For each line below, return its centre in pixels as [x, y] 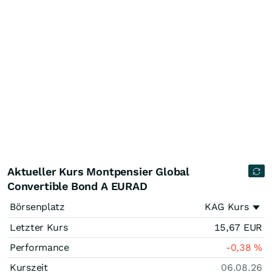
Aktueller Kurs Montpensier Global [99, 172]
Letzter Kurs [39, 227]
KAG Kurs [226, 207]
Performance [39, 247]
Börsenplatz [37, 207]
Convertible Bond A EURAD [77, 186]
